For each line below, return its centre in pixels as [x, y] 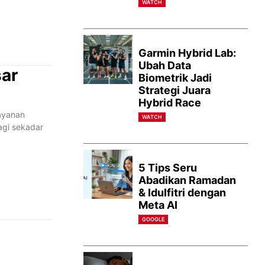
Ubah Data [165, 65]
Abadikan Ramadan [188, 180]
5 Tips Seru [168, 167]
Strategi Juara [175, 90]
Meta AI [158, 205]
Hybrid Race [170, 102]
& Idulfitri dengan [182, 192]
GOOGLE [153, 219]
